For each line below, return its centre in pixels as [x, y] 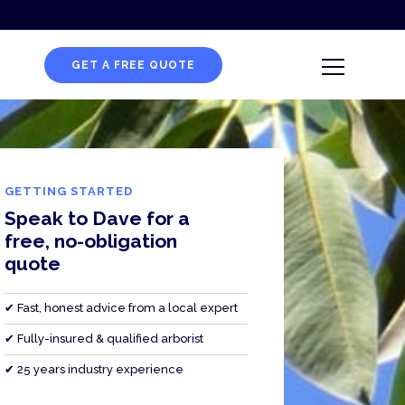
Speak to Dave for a [98, 218]
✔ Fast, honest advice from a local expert [122, 307]
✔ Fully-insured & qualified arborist [104, 338]
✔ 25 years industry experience [94, 369]
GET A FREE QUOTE [134, 65]
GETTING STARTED [69, 191]
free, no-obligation [91, 240]
